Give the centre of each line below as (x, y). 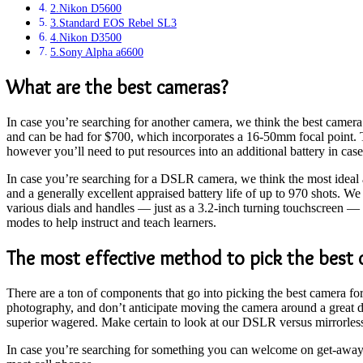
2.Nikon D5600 (85, 9)
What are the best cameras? (117, 88)
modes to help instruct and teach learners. (111, 222)
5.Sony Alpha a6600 (96, 52)
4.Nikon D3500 (85, 38)
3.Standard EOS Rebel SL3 (113, 23)
